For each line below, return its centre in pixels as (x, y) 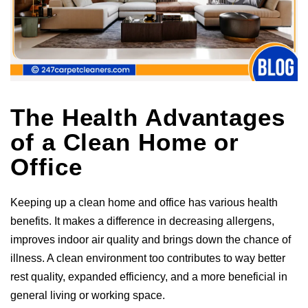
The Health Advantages (148, 118)
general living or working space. (88, 296)
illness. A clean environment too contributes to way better (148, 258)
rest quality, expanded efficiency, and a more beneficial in (149, 277)
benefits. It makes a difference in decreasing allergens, (142, 221)
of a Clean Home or (125, 142)
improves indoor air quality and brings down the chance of (151, 240)
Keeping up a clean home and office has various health (144, 203)
